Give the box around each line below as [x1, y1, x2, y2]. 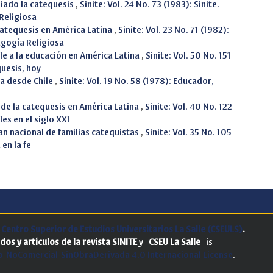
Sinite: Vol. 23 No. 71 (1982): [118, 25, 229, 35]
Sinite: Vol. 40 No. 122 [145, 102, 232, 112]
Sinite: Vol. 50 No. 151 [146, 51, 231, 60]
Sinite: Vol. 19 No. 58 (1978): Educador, [59, 76, 214, 86]
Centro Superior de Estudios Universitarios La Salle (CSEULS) [1, 224, 243, 234]
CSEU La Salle [149, 237, 200, 247]
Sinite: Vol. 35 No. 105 [145, 127, 232, 137]
